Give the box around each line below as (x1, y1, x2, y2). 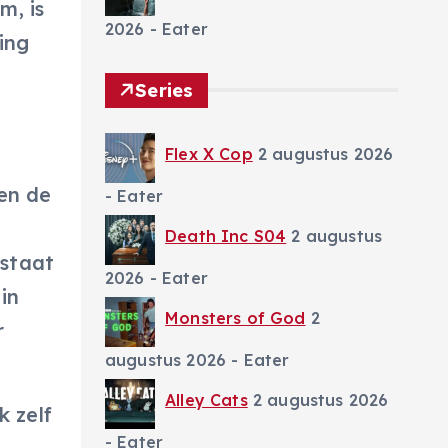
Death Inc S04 (165, 225, 287, 246)
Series (135, 78, 194, 102)
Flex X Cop (165, 143, 253, 164)
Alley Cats (165, 389, 248, 410)
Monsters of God (165, 307, 306, 328)
